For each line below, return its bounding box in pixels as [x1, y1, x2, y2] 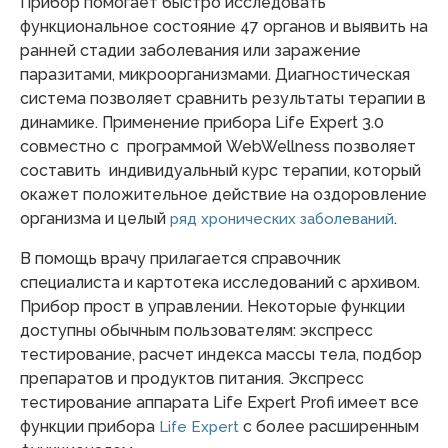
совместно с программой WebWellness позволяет [20, 136, 416, 156]
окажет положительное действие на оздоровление [20, 184, 427, 204]
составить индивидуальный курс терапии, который [20, 160, 421, 180]
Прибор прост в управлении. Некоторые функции [20, 296, 405, 316]
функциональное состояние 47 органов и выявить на [20, 16, 428, 36]
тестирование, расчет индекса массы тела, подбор [20, 344, 422, 364]
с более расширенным [239, 416, 419, 436]
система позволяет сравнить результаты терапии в [20, 88, 426, 108]
